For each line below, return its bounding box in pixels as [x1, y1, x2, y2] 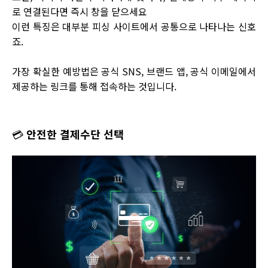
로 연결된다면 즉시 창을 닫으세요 [12, 4, 147, 19]
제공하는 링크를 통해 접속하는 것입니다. [12, 79, 176, 93]
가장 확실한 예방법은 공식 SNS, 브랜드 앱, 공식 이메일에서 [12, 64, 256, 78]
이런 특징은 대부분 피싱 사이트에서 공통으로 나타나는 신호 [12, 19, 256, 33]
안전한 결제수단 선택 [26, 126, 124, 142]
